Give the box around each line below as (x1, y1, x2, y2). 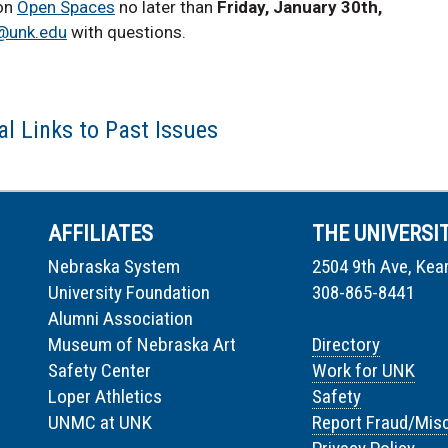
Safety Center (48, 358, 151, 382)
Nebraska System (48, 254, 180, 278)
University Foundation (48, 280, 210, 304)
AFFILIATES (48, 220, 153, 246)
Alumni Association (48, 306, 193, 330)
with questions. (67, 21, 186, 42)
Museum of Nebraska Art (48, 332, 236, 356)
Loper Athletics (48, 384, 162, 408)
